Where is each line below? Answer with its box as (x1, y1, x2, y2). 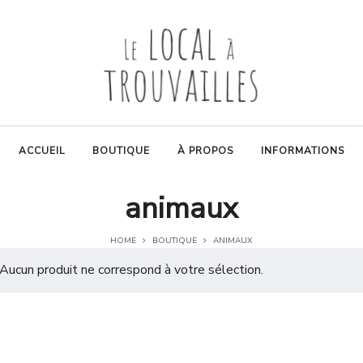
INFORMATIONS (261, 144, 344, 157)
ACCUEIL (19, 144, 65, 157)
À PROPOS (177, 144, 233, 157)
